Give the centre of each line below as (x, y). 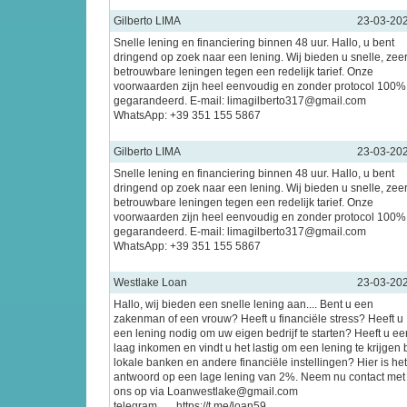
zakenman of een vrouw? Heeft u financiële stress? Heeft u (258, 319)
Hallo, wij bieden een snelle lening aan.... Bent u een (243, 304)
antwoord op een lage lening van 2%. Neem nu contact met (259, 377)
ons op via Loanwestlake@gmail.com (206, 392)
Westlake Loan (150, 283)
